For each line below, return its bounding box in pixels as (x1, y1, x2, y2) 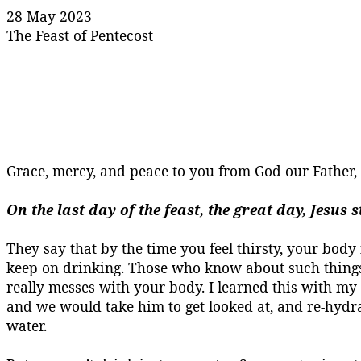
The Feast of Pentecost (6, 26, 153, 45)
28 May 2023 (6, 6, 92, 26)
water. (6, 316, 47, 335)
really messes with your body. (6, 277, 205, 297)
